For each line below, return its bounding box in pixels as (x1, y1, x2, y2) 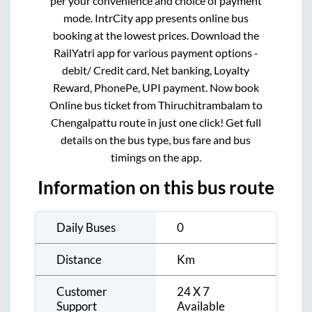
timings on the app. (110, 150, 201, 164)
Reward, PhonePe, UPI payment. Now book (52, 80, 259, 94)
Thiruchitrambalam (157, 97, 250, 111)
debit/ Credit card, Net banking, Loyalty (62, 63, 250, 77)
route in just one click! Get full (116, 115, 261, 129)
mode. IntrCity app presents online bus (63, 10, 249, 24)
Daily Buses (56, 219, 116, 235)
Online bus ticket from (49, 97, 158, 111)
